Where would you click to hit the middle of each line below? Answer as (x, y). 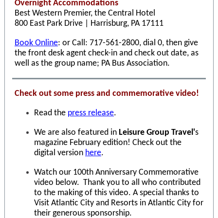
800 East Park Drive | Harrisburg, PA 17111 (89, 24)
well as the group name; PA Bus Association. (92, 64)
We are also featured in (76, 133)
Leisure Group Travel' (157, 133)
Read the (51, 113)
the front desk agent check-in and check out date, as (107, 53)
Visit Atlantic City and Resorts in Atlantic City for (119, 203)
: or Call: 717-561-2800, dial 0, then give (128, 43)
